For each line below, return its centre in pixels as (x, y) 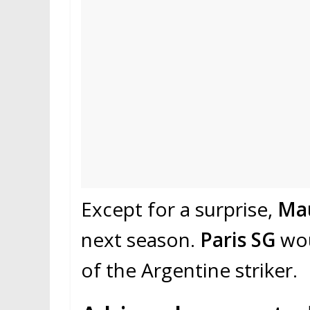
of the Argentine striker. (189, 270)
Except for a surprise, (179, 209)
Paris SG (238, 240)
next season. (140, 240)
